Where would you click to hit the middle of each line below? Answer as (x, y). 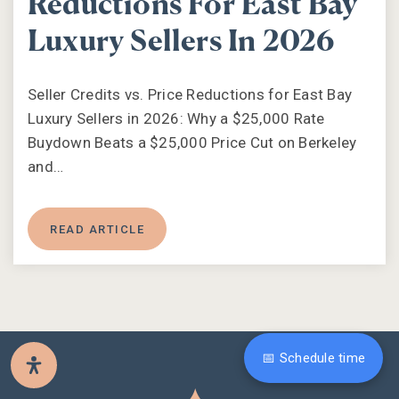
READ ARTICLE (97, 229)
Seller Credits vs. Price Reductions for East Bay (190, 94)
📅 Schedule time (313, 358)
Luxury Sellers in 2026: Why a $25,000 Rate (176, 118)
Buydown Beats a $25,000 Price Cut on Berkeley (192, 142)
